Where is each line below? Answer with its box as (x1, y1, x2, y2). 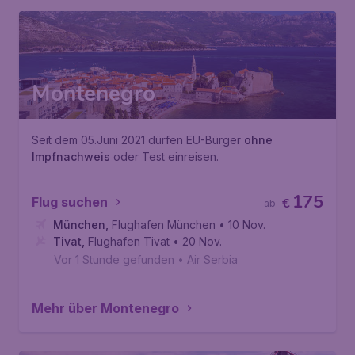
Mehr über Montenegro (32, 300, 179, 316)
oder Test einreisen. (110, 150, 219, 163)
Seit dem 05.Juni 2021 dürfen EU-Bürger (32, 133, 244, 147)
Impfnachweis (32, 150, 110, 163)
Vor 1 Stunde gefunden (54, 253, 174, 266)
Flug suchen (32, 194, 108, 210)
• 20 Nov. (173, 235, 222, 248)
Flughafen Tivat (88, 235, 170, 248)
